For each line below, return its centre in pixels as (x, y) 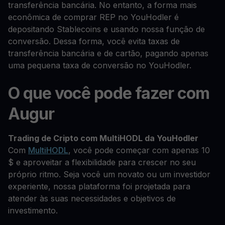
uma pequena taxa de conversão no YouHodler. (100, 65)
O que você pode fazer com (109, 93)
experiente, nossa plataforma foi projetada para (99, 186)
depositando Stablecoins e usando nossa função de (106, 29)
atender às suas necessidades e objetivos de (92, 198)
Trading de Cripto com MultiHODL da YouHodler (103, 138)
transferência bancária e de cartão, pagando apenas (108, 53)
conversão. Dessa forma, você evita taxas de (94, 41)
